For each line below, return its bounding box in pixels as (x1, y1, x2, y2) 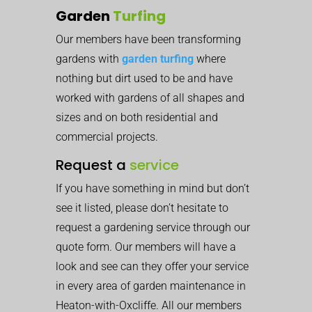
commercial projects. (56, 130, 158, 143)
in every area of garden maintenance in (56, 279, 246, 292)
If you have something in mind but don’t (56, 181, 249, 195)
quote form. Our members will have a (56, 240, 236, 253)
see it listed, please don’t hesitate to (56, 201, 228, 214)
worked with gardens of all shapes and (56, 91, 244, 104)
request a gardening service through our (56, 220, 250, 234)
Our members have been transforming (56, 32, 241, 46)
